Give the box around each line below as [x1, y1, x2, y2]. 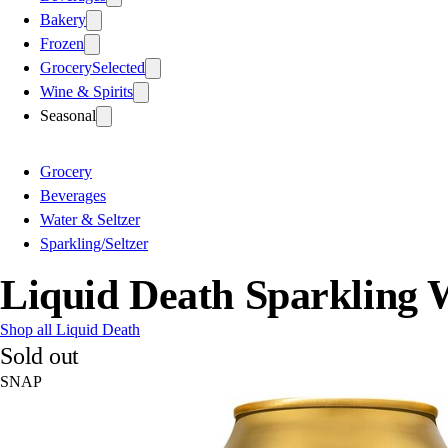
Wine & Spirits [40, 82, 133, 100]
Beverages [40, 186, 106, 204]
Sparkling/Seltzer [40, 234, 148, 252]
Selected [92, 58, 145, 76]
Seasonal [40, 106, 96, 124]
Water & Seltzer [40, 210, 140, 228]
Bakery [40, 10, 86, 28]
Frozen [40, 34, 84, 52]
